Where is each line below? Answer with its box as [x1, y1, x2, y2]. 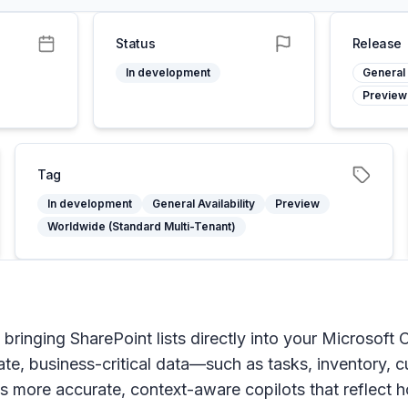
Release [352, 36, 403, 51]
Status [116, 36, 156, 51]
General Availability [152, 197, 255, 210]
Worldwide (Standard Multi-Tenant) [47, 219, 236, 233]
